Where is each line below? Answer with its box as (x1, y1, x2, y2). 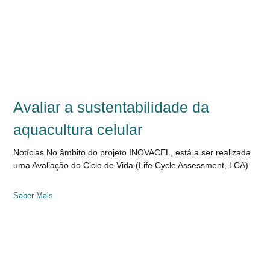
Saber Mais (13, 190, 54, 200)
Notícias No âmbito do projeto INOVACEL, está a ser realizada (13, 147, 251, 157)
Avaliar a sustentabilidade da (13, 98, 210, 116)
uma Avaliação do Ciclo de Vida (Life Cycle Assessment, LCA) (13, 160, 249, 170)
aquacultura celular (13, 121, 143, 138)
